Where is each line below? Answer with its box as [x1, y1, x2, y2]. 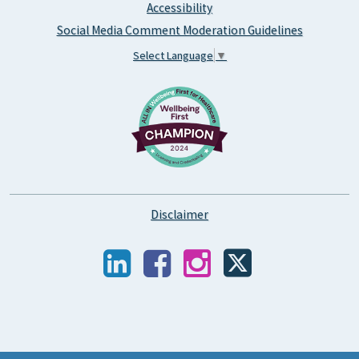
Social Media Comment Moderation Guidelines [56, 22, 303, 38]
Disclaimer [151, 206, 208, 222]
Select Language [133, 47, 213, 63]
